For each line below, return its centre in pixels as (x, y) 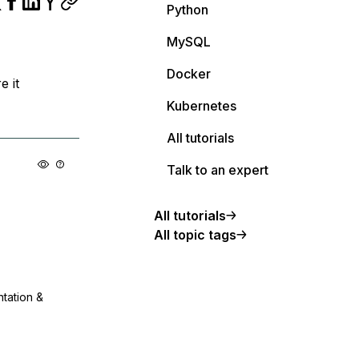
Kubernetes (202, 106)
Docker (189, 74)
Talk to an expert (218, 170)
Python (188, 10)
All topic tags (195, 235)
